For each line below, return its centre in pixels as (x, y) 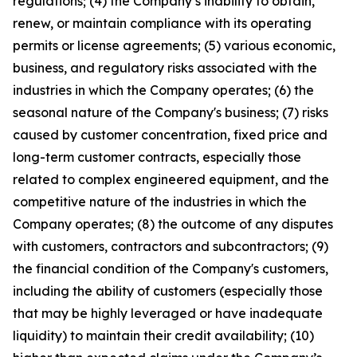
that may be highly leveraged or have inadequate (168, 313)
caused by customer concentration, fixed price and (170, 135)
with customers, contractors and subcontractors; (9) (171, 246)
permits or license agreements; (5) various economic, (174, 45)
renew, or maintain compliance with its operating (162, 23)
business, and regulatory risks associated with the (165, 68)
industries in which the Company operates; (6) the (163, 90)
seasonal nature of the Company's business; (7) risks (171, 112)
